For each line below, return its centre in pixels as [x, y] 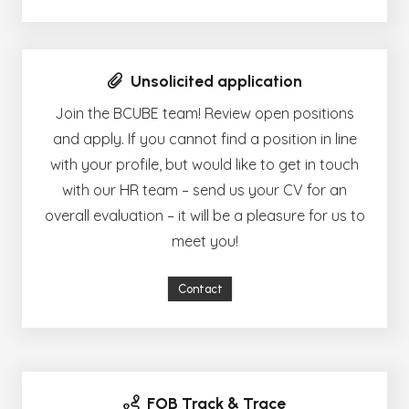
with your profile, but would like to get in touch [204, 164]
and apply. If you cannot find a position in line [204, 138]
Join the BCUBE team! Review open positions [204, 113]
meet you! [204, 241]
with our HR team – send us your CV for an [204, 189]
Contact [200, 289]
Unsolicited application [216, 81]
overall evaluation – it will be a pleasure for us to [204, 215]
